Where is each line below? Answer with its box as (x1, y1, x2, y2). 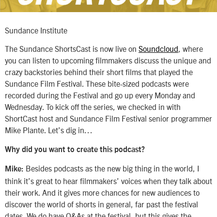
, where (178, 44, 203, 54)
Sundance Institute (5, 25, 67, 35)
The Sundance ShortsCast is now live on (5, 44, 139, 54)
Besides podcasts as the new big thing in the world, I (24, 163, 199, 173)
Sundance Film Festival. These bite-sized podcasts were (5, 78, 189, 89)
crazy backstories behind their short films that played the (5, 67, 193, 77)
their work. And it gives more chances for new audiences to (5, 187, 200, 197)
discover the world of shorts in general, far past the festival (5, 199, 198, 209)
